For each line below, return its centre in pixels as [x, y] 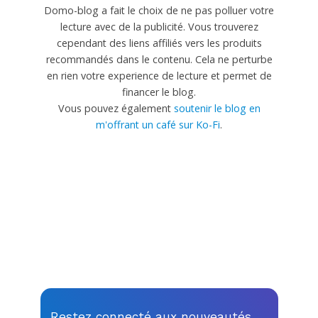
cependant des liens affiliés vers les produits [159, 43]
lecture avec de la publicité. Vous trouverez [159, 26]
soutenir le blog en [217, 108]
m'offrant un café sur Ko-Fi [158, 124]
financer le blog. [159, 92]
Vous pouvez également [116, 108]
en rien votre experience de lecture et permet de [159, 75]
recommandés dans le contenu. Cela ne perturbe [159, 59]
